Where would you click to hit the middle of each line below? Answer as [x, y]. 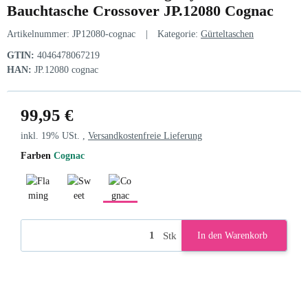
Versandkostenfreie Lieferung [145, 136]
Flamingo [56, 210]
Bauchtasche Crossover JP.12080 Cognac [140, 11]
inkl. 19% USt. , [54, 136]
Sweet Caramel [108, 210]
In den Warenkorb [232, 236]
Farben [37, 156]
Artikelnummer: [40, 34]
